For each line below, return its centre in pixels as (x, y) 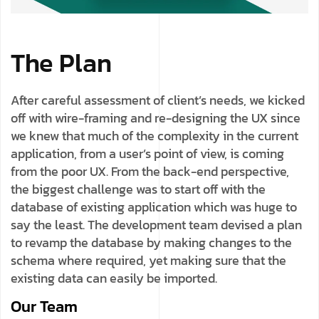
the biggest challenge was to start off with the (138, 189)
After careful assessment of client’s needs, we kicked (158, 100)
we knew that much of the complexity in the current (155, 136)
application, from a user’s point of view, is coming (147, 154)
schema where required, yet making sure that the (148, 261)
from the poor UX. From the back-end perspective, (150, 172)
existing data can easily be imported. (114, 278)
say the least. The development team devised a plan (156, 225)
